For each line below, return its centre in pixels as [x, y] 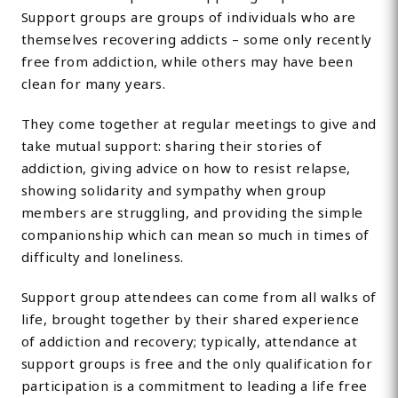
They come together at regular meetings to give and [199, 124]
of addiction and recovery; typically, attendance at [189, 342]
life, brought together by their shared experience [190, 319]
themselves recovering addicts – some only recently [196, 40]
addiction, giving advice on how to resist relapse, [186, 168]
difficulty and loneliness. [102, 257]
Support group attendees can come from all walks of [199, 297]
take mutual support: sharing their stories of [171, 146]
